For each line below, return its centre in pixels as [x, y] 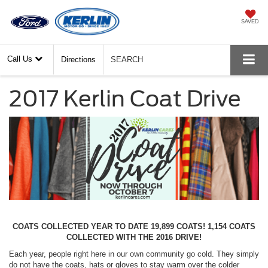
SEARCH [127, 60]
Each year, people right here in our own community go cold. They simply [134, 254]
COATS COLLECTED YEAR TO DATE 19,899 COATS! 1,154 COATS [134, 227]
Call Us [21, 59]
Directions [78, 60]
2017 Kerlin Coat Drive [125, 99]
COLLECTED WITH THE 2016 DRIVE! [134, 237]
